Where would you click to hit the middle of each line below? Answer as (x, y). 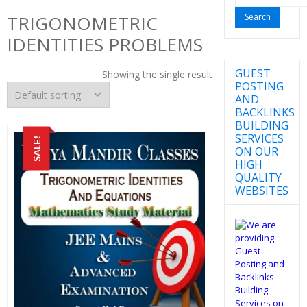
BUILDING (261, 125)
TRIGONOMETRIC (82, 23)
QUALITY (258, 177)
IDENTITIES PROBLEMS (105, 45)
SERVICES (259, 138)
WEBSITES (261, 190)
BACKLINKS (265, 112)
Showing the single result (157, 74)
